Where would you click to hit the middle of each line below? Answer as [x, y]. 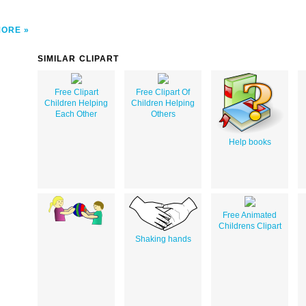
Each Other [76, 114]
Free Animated [250, 215]
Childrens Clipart [250, 226]
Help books [250, 142]
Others [163, 114]
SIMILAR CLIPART [79, 58]
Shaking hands [163, 239]
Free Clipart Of [163, 92]
